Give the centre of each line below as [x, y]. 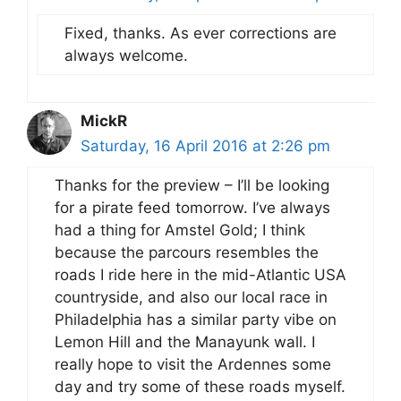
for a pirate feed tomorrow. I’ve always [192, 207]
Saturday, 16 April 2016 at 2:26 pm [205, 145]
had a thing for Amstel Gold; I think [180, 230]
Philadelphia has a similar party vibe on [196, 319]
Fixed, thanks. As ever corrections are [200, 33]
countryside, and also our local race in [191, 297]
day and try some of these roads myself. [200, 386]
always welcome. [126, 55]
